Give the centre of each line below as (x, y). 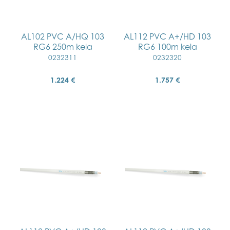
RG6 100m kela (167, 47)
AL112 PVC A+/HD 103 (167, 36)
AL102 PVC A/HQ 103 (63, 36)
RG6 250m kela (63, 47)
